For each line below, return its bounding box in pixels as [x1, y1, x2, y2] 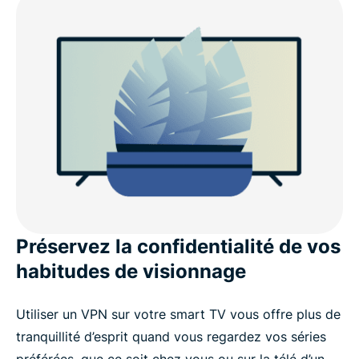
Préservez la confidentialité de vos [16, 235, 341, 259]
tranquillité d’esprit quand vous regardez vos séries [16, 329, 326, 345]
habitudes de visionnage [16, 260, 246, 284]
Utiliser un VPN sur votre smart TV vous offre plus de [16, 306, 341, 323]
